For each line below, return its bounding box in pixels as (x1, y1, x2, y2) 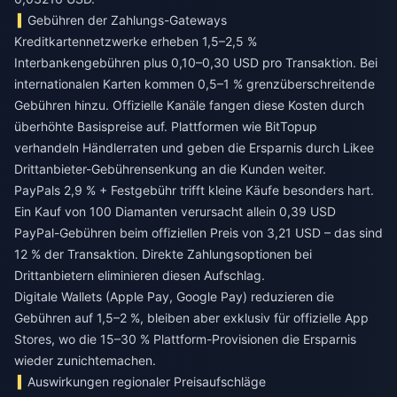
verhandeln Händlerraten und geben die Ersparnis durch (14, 139, 343, 155)
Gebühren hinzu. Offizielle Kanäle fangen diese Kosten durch (14, 97, 364, 113)
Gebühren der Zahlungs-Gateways (27, 12, 228, 27)
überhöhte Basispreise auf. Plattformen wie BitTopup (14, 118, 317, 134)
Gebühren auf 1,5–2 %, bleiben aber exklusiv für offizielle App (14, 309, 369, 325)
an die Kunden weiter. (198, 160, 326, 176)
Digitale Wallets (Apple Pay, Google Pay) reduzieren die (14, 288, 334, 304)
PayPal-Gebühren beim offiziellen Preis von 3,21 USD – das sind (14, 224, 383, 240)
